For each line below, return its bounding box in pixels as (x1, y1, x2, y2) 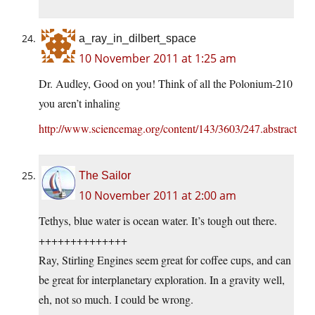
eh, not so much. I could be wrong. (39, 292, 193, 307)
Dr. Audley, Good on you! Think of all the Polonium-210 (39, 76, 292, 91)
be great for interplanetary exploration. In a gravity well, (39, 272, 285, 288)
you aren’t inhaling (39, 96, 120, 111)
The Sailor (79, 169, 131, 182)
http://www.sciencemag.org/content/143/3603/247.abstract (39, 121, 297, 136)
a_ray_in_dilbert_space (79, 32, 196, 45)
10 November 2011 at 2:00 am (79, 188, 236, 204)
